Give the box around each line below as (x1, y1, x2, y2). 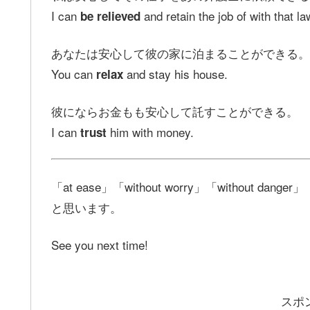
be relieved (80, 7, 140, 24)
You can (51, 64, 96, 82)
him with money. (107, 122, 194, 140)
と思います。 (51, 199, 122, 217)
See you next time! (51, 235, 148, 253)
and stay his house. (123, 64, 228, 82)
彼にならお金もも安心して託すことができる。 (51, 102, 298, 120)
